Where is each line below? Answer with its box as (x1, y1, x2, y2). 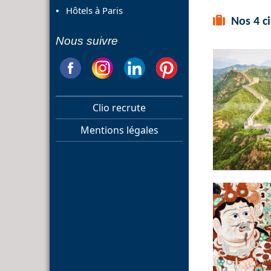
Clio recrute (93, 100, 146, 114)
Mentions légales (80, 123, 158, 137)
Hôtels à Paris (65, 4, 123, 16)
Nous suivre (56, 34, 118, 47)
